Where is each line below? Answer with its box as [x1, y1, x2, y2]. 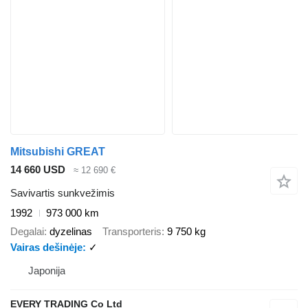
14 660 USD [10, 163, 65, 175]
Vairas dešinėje [10, 241, 82, 253]
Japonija [28, 264, 65, 276]
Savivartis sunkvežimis [10, 187, 115, 199]
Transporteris [102, 225, 162, 237]
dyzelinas [49, 225, 92, 237]
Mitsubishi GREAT [10, 145, 105, 157]
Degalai [10, 225, 44, 237]
